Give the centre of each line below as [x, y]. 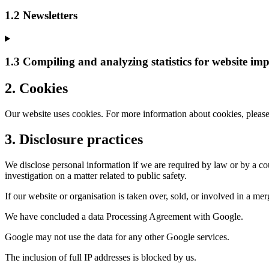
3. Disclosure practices [74, 140]
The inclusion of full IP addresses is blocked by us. [101, 258]
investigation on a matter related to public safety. [96, 176]
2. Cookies [36, 89]
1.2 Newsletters [41, 15]
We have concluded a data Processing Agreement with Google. [124, 217]
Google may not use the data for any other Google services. [117, 237]
